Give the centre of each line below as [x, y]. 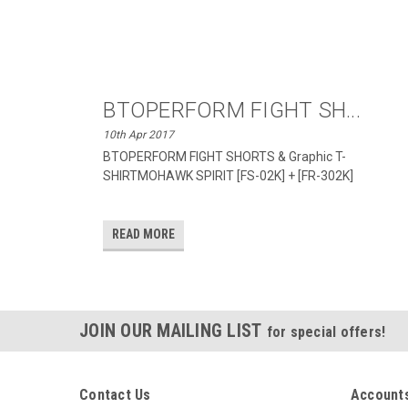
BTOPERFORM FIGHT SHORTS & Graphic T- [225, 157]
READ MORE [144, 234]
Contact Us [115, 395]
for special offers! [326, 332]
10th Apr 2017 [139, 135]
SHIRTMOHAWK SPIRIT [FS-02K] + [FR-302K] [229, 176]
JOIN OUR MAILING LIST [173, 331]
